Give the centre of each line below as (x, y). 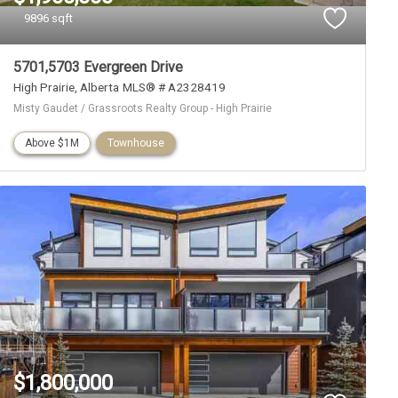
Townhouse (135, 143)
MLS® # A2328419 (174, 88)
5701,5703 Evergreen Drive (98, 68)
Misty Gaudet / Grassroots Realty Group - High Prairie (142, 109)
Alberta (99, 88)
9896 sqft (49, 18)
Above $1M (52, 143)
